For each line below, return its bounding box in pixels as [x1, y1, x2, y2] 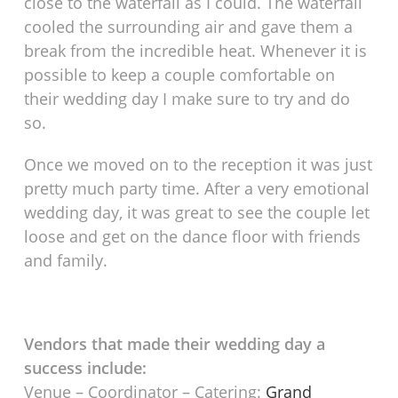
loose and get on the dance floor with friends [24, 226, 362, 248]
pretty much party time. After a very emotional [24, 178, 370, 200]
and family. [24, 250, 108, 272]
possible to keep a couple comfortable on [24, 64, 336, 86]
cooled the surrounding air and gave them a [24, 16, 354, 38]
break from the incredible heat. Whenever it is [24, 40, 368, 62]
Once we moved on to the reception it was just [24, 154, 373, 176]
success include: [24, 357, 147, 379]
